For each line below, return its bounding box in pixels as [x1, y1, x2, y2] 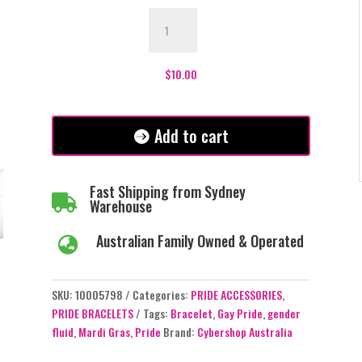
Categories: [132, 286, 191, 304]
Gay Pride [217, 305, 263, 322]
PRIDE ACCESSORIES [190, 286, 282, 304]
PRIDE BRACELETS [51, 305, 133, 322]
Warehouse [89, 195, 152, 217]
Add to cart [154, 123, 229, 148]
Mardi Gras [78, 323, 130, 341]
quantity [147, 82, 188, 99]
